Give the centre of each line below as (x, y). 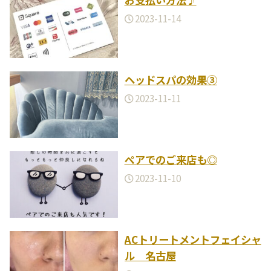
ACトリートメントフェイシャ (193, 240)
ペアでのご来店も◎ (171, 160)
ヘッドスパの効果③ (171, 80)
